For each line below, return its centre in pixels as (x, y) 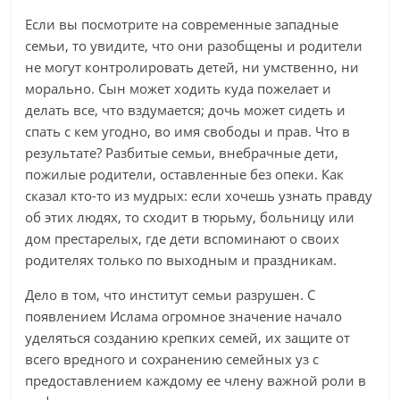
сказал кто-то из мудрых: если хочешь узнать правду (199, 196)
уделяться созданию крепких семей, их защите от (188, 337)
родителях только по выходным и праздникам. (181, 260)
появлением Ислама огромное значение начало (184, 316)
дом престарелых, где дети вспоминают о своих (183, 238)
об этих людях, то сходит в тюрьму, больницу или (190, 217)
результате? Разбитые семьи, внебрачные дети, (182, 153)
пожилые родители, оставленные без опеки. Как (185, 174)
